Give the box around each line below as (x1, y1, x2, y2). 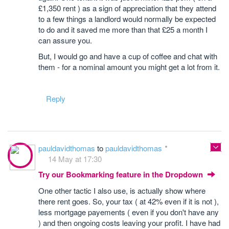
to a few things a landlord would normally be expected (38, 13, 216, 24)
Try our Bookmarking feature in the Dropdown (38, 169, 205, 180)
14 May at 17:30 (48, 153, 102, 164)
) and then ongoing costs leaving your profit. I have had (38, 217, 220, 228)
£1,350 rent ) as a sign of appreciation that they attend (38, 3, 216, 13)
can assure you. (38, 35, 92, 45)
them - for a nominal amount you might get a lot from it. (38, 61, 220, 72)
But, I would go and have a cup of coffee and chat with (38, 51, 217, 61)
